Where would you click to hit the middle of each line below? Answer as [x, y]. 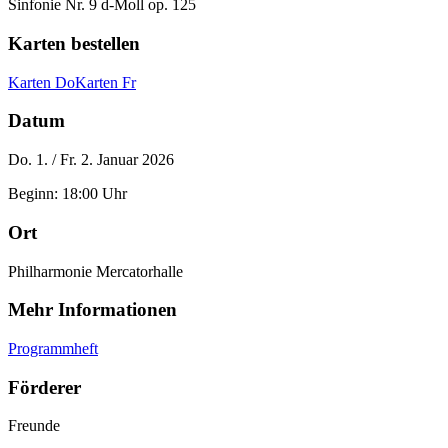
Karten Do [41, 82]
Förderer [44, 387]
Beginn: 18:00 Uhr [67, 194]
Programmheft [53, 348]
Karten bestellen [74, 43]
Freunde [34, 426]
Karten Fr [105, 82]
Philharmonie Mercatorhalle [95, 271]
